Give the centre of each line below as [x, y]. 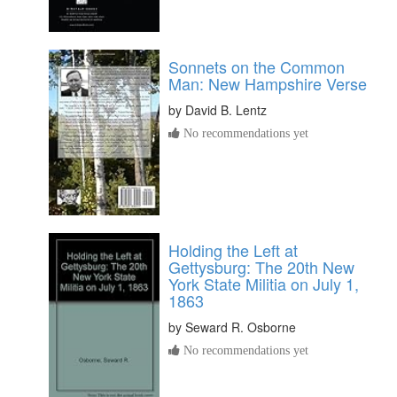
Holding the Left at [233, 249]
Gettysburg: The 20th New [261, 266]
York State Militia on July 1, [264, 283]
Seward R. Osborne [241, 327]
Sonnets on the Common [257, 66]
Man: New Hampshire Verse [268, 83]
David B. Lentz [226, 109]
